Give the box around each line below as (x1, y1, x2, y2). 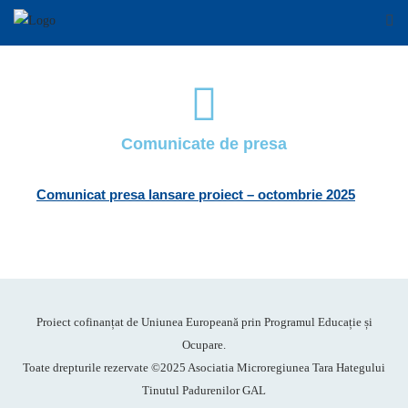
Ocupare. (182, 338, 226, 352)
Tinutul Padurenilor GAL (142, 383, 266, 397)
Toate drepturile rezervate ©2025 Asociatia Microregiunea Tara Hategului (23, 361, 385, 374)
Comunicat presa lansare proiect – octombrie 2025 (36, 187, 355, 202)
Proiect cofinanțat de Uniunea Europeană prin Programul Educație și (36, 315, 372, 329)
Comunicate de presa (121, 135, 287, 153)
